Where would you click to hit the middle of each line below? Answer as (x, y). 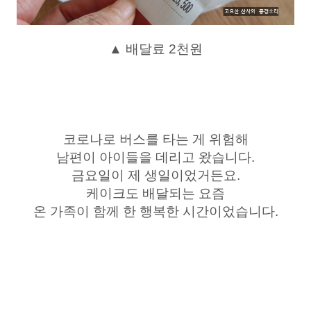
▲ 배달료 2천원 (155, 49)
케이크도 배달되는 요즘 (155, 193)
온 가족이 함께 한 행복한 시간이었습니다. (155, 211)
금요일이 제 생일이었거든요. (155, 175)
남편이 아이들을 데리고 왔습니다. (155, 157)
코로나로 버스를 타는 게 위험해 (155, 139)
